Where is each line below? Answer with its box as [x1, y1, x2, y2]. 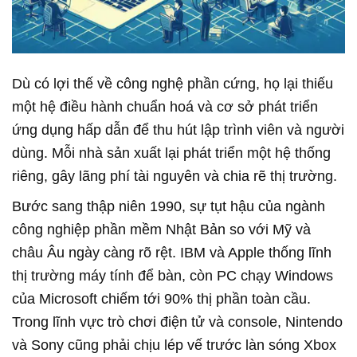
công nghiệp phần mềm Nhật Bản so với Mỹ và [12, 222, 311, 238]
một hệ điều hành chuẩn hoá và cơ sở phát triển [12, 99, 318, 116]
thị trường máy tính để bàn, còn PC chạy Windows [12, 268, 333, 284]
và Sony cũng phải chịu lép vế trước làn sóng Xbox [12, 337, 336, 354]
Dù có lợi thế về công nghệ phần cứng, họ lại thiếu [12, 76, 333, 92]
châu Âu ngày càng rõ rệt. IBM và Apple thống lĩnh [12, 245, 331, 261]
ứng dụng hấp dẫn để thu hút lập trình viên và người [12, 122, 344, 139]
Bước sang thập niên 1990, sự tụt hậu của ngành [12, 198, 325, 215]
